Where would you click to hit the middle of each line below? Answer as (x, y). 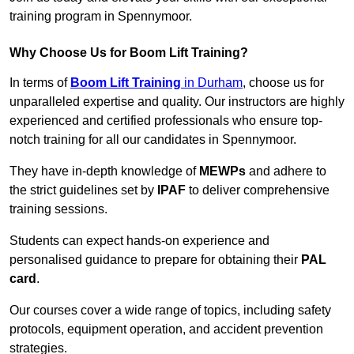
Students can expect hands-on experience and (139, 241)
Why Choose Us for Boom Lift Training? (129, 53)
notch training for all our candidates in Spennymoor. (153, 140)
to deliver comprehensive (258, 190)
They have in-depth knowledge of (104, 171)
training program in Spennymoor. (101, 17)
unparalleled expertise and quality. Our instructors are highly (177, 102)
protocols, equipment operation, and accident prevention (166, 330)
